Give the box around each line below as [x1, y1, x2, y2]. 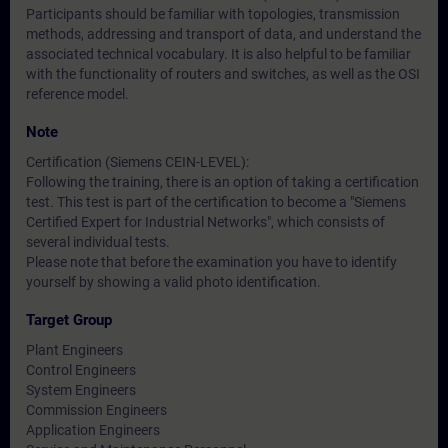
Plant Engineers [26, 342, 123, 358]
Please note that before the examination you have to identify [26, 254, 397, 270]
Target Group [26, 311, 112, 329]
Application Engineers [26, 422, 160, 438]
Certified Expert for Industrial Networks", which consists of [26, 214, 385, 230]
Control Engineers [26, 362, 136, 378]
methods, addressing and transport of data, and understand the [26, 26, 421, 42]
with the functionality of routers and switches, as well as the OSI [26, 66, 420, 82]
